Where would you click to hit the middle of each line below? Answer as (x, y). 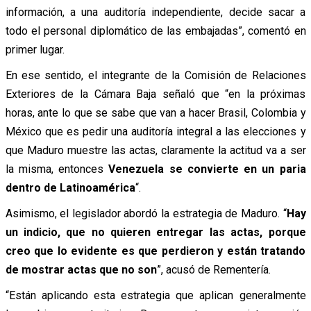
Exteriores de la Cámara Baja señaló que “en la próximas (155, 94)
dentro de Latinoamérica (70, 187)
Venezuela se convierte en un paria (205, 169)
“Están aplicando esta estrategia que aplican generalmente (155, 295)
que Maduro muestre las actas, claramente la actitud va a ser (155, 150)
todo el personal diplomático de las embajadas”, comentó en (155, 31)
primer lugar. (35, 49)
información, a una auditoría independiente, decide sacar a (155, 12)
